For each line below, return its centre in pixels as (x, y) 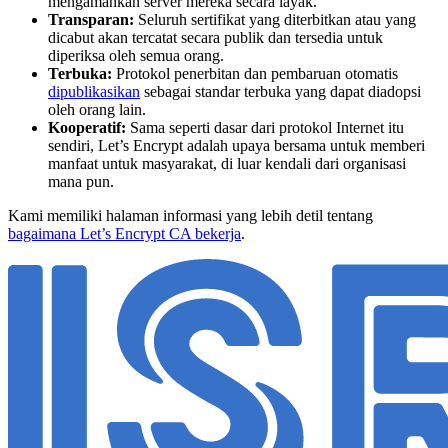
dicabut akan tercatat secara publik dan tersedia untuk (215, 37)
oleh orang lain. (97, 109)
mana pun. (81, 181)
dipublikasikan (94, 91)
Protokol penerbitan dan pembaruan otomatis (255, 73)
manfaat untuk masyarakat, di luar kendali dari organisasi (227, 163)
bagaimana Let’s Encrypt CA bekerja (124, 233)
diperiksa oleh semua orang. (136, 55)
